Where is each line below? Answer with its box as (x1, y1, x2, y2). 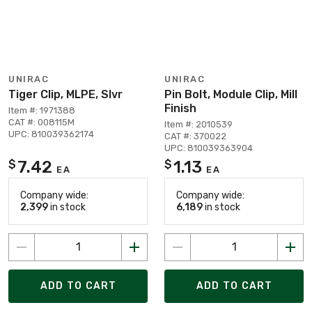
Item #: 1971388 (8, 104, 75, 116)
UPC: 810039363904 (164, 142, 253, 153)
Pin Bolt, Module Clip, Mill (164, 87, 297, 101)
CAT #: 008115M (8, 116, 75, 127)
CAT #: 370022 (164, 130, 226, 141)
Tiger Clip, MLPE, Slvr (8, 87, 123, 101)
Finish (164, 101, 196, 115)
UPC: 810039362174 (8, 128, 94, 139)
